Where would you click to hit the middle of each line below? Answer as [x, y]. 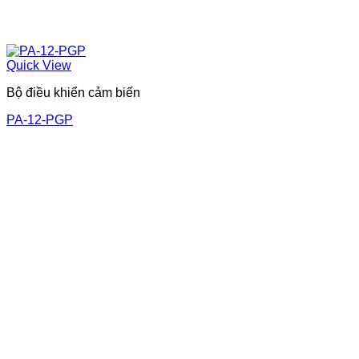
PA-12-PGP [40, 120]
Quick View [39, 66]
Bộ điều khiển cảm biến [73, 93]
